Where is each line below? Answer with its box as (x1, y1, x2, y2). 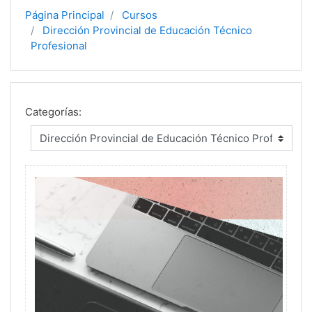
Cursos (122, 8, 157, 22)
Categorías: (25, 105, 81, 119)
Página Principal (25, 8, 104, 22)
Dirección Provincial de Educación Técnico (42, 24, 252, 38)
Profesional (31, 39, 87, 53)
